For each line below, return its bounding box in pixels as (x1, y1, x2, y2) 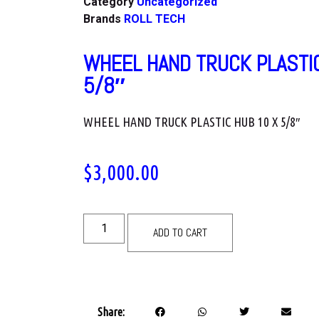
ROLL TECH (124, 11, 185, 26)
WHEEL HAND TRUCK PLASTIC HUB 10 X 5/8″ (83, 114, 300, 129)
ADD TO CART (153, 224, 208, 240)
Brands (83, 11, 124, 26)
